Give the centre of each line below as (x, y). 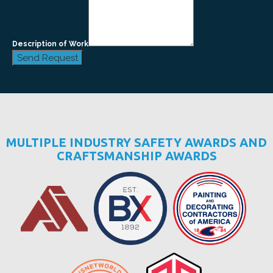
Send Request (48, 58)
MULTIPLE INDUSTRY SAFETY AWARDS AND (136, 143)
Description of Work (50, 44)
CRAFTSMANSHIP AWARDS (136, 156)
